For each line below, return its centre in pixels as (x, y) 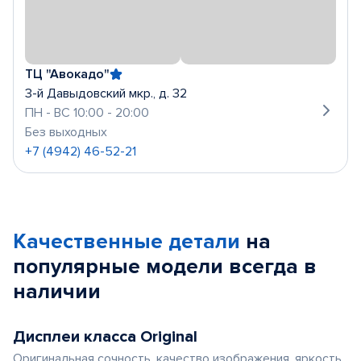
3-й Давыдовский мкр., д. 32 (106, 93)
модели (187, 267)
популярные (79, 267)
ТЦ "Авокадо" (67, 74)
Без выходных (66, 132)
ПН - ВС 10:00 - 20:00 (87, 113)
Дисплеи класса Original (105, 337)
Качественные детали (127, 242)
